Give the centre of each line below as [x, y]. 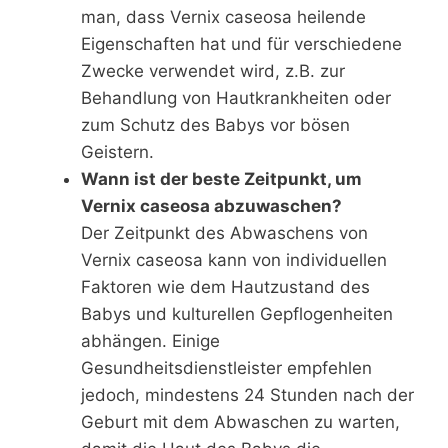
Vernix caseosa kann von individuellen [234, 260]
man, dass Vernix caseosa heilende [223, 17]
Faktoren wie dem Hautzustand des [225, 287]
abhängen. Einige [150, 341]
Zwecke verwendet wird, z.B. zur [213, 71]
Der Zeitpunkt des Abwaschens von [224, 233]
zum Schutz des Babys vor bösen [215, 125]
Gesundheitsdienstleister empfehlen [226, 368]
